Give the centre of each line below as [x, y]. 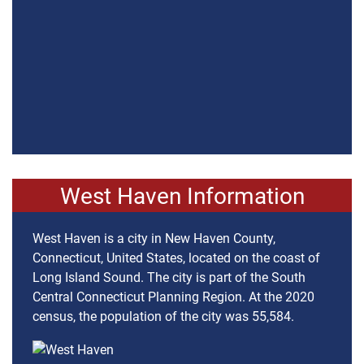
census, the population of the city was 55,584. [163, 317]
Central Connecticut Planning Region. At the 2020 [173, 297]
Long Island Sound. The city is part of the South [169, 278]
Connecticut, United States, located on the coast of [176, 258]
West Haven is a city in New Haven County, [154, 239]
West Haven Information [182, 197]
